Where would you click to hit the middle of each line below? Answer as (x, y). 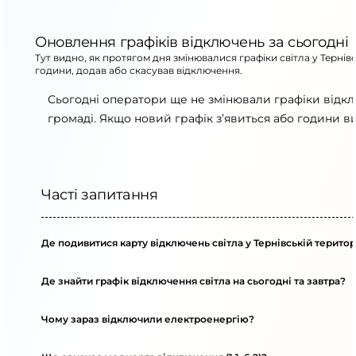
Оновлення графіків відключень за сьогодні (192, 42)
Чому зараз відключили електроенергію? (148, 319)
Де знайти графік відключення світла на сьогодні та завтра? (193, 281)
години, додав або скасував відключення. (139, 70)
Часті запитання (100, 195)
